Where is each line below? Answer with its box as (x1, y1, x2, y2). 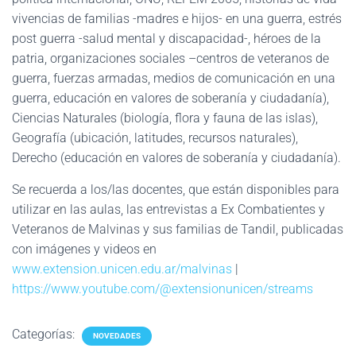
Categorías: (12, 327, 78, 342)
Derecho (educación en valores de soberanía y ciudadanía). (12, 150, 341, 165)
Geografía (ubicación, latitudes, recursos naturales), (12, 130, 298, 145)
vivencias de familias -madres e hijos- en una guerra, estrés (12, 11, 342, 26)
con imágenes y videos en (12, 242, 157, 257)
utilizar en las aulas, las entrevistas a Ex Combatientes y (12, 202, 325, 217)
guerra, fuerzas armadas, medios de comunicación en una (12, 71, 335, 86)
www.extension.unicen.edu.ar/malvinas (12, 261, 232, 277)
